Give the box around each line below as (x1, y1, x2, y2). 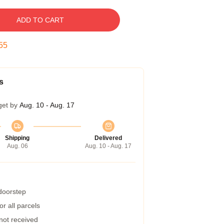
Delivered (94, 134, 122, 141)
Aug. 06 (6, 142, 28, 149)
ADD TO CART (16, 16, 64, 24)
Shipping (5, 134, 29, 141)
